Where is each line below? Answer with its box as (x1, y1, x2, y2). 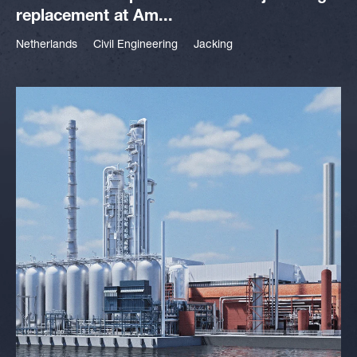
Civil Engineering (93, 40, 178, 51)
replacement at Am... (16, 10, 173, 25)
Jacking (194, 40, 233, 51)
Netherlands (16, 40, 77, 51)
